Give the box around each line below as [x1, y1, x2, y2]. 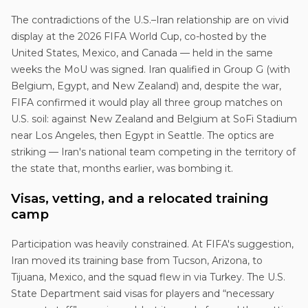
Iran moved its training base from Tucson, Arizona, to [11, 254, 263, 267]
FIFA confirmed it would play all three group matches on [11, 96, 283, 109]
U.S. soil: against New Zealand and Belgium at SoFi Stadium [11, 112, 297, 125]
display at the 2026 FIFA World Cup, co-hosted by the [11, 30, 267, 43]
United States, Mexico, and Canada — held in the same [11, 46, 273, 59]
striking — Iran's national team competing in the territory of [11, 145, 296, 158]
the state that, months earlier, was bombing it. [11, 162, 233, 175]
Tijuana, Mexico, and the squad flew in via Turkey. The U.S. [11, 270, 285, 283]
